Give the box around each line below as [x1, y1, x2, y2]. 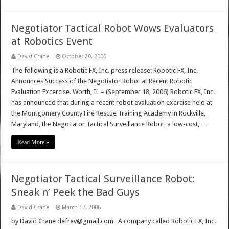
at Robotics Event [11, 35, 93, 48]
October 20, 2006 [62, 53, 107, 60]
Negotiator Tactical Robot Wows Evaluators [11, 22, 214, 35]
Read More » [17, 139, 50, 146]
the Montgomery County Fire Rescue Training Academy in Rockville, [11, 109, 206, 118]
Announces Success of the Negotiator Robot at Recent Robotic [11, 77, 193, 85]
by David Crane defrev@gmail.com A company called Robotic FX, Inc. [11, 217, 216, 225]
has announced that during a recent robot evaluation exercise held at [11, 99, 213, 107]
